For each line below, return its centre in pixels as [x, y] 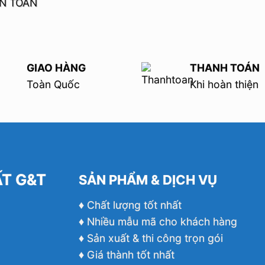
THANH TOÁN [224, 68]
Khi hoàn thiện [224, 85]
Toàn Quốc [54, 85]
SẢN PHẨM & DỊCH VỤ [148, 180]
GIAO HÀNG [56, 68]
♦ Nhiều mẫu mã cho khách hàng [158, 221]
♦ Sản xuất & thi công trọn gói [151, 238]
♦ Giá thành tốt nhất [127, 254]
